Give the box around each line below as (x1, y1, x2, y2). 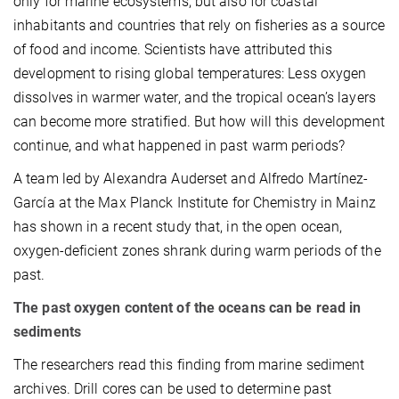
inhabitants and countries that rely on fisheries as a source (13, 16, 386, 34)
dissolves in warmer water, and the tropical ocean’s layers (13, 88, 376, 106)
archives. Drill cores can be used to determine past (13, 379, 332, 397)
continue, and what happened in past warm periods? (13, 136, 345, 154)
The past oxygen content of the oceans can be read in (13, 298, 362, 316)
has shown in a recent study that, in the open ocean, (13, 217, 343, 235)
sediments (13, 322, 81, 340)
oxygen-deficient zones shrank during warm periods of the (13, 241, 381, 259)
